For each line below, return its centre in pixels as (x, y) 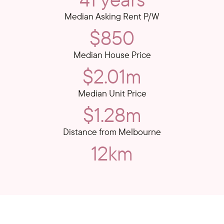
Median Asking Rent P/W (112, 16)
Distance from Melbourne (112, 132)
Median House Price (112, 55)
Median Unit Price (112, 93)
